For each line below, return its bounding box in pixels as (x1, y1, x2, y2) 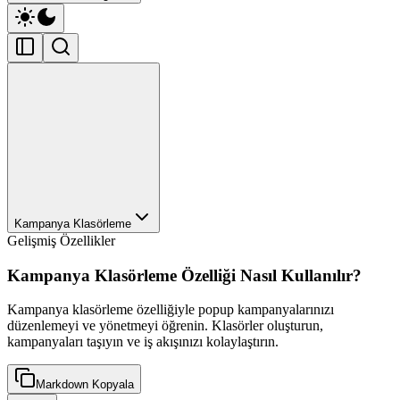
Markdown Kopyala (36, 378, 134, 392)
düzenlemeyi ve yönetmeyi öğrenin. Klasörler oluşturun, (7, 318, 323, 334)
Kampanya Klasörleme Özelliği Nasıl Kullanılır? (7, 265, 362, 285)
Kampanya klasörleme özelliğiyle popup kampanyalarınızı (7, 302, 334, 318)
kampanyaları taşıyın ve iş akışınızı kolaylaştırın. (7, 334, 279, 350)
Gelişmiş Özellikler (7, 233, 115, 249)
